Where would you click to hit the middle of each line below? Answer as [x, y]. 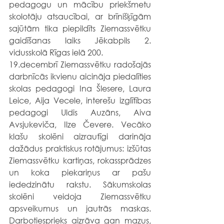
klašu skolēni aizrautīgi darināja [80, 136]
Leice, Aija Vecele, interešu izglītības [80, 100]
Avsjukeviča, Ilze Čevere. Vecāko [80, 124]
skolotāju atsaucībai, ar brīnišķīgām [80, 16]
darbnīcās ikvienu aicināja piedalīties [80, 76]
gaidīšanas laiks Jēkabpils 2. [80, 40]
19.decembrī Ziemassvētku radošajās [80, 64]
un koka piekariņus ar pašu [80, 172]
